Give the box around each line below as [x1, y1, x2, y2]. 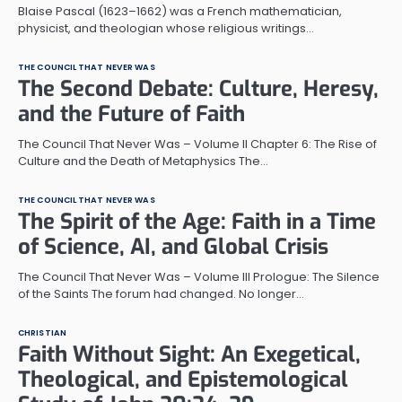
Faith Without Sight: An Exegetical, [18, 339, 361, 369]
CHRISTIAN [18, 326, 66, 338]
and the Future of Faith [18, 99, 245, 128]
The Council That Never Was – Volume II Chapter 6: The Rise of [18, 135, 377, 153]
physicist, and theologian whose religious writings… [18, 19, 314, 37]
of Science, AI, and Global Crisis [18, 232, 328, 261]
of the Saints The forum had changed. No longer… [18, 284, 304, 302]
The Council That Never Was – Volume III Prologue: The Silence [18, 267, 380, 285]
